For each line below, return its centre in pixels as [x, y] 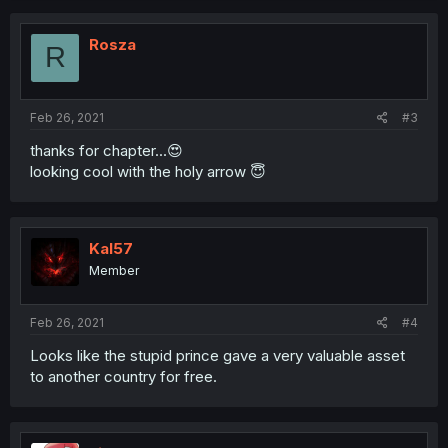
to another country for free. [123, 376]
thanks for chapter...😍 [106, 151]
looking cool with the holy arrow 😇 [148, 172]
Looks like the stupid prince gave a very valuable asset [217, 355]
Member [114, 271]
